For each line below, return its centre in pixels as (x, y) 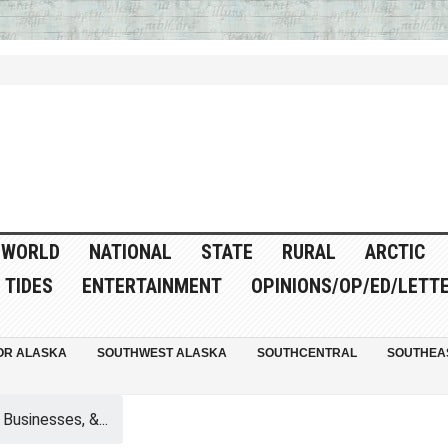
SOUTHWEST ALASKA (161, 353)
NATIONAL (130, 252)
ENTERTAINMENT (151, 286)
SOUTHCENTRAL (306, 353)
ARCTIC (394, 252)
